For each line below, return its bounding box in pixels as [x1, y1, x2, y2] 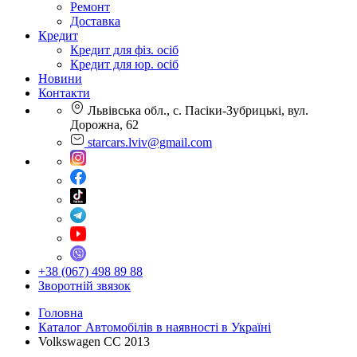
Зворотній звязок [38, 279, 131, 292]
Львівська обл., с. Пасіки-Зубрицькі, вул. [84, 104, 308, 117]
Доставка [70, 14, 120, 28]
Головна [38, 306, 83, 320]
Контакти [38, 86, 90, 100]
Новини [38, 72, 82, 85]
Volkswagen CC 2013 [38, 335, 150, 348]
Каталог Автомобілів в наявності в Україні [38, 320, 271, 334]
